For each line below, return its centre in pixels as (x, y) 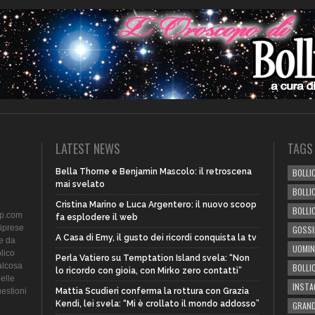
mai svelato (80, 184)
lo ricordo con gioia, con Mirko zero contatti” (149, 271)
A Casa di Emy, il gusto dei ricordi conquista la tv (156, 238)
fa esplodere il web (97, 217)
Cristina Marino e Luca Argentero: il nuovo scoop (156, 205)
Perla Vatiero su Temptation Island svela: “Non (153, 258)
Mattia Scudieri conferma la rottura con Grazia (152, 291)
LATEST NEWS (88, 148)
